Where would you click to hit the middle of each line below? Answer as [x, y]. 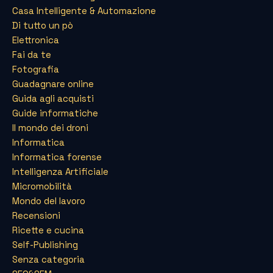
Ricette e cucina [48, 230]
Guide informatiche [55, 113]
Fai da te [32, 54]
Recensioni [36, 215]
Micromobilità [42, 186]
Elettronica [36, 40]
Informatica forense [57, 157]
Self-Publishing [45, 244]
